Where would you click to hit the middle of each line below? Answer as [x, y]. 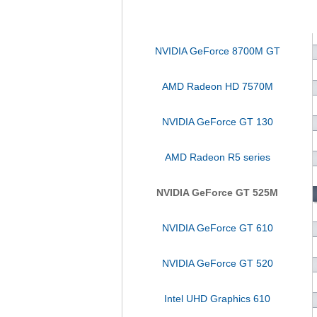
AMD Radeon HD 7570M [217, 86]
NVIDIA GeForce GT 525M [217, 192]
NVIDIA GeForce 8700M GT [217, 51]
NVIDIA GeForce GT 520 [217, 263]
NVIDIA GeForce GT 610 [217, 228]
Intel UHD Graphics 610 [217, 299]
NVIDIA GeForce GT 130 [217, 122]
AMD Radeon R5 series [217, 157]
